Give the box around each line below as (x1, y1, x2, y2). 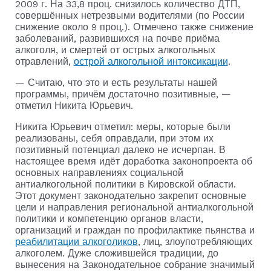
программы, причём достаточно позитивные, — (15, 88, 231, 100)
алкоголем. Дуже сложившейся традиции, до (15, 247, 218, 259)
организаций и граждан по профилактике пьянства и (15, 224, 255, 236)
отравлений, (15, 55, 74, 67)
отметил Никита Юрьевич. (15, 99, 133, 111)
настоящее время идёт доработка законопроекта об (15, 155, 252, 167)
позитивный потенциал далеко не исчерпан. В (15, 143, 226, 155)
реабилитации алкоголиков (15, 235, 138, 247)
